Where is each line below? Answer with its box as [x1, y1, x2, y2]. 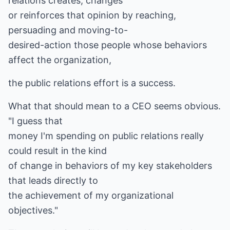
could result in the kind [8, 145, 107, 156]
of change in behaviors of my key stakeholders [8, 160, 212, 171]
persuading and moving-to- [8, 25, 128, 35]
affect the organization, [8, 54, 111, 65]
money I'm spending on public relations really [8, 130, 204, 141]
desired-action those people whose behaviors [8, 40, 207, 50]
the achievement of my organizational [8, 190, 174, 201]
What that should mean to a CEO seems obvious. [8, 101, 221, 111]
